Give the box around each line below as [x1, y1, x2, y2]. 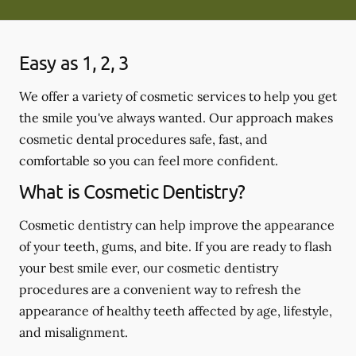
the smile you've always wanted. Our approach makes [19, 109, 333, 126]
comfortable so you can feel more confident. [19, 152, 278, 168]
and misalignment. [19, 323, 128, 340]
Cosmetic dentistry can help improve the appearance [19, 216, 335, 233]
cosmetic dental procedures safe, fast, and [19, 130, 268, 147]
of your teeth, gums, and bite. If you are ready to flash [19, 238, 332, 254]
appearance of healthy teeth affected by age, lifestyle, [19, 302, 332, 319]
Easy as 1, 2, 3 [19, 50, 130, 74]
